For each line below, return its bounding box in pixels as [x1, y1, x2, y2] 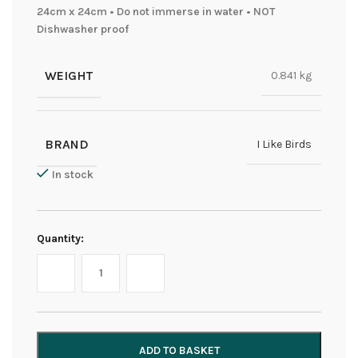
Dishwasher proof [37, 22, 129, 36]
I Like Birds [257, 137, 312, 152]
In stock [52, 167, 93, 181]
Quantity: [37, 231, 84, 245]
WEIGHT [45, 67, 93, 83]
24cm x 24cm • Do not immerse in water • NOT [37, 4, 275, 18]
